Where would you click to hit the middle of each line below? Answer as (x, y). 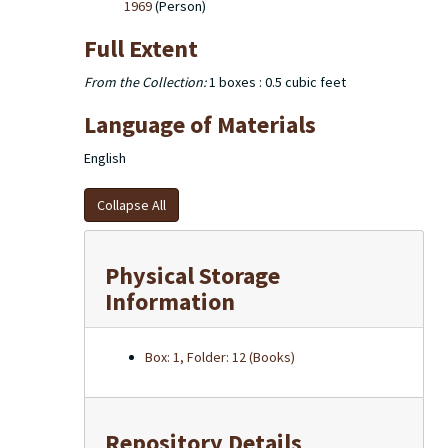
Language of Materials (200, 124)
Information (170, 301)
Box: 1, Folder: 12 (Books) (220, 357)
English (105, 158)
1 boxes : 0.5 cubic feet (276, 82)
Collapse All (131, 205)
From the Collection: (145, 82)
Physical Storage (192, 275)
